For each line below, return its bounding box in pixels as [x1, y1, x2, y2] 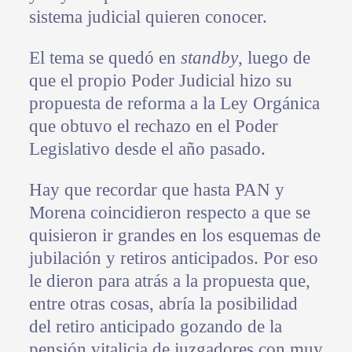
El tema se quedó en [28, 47, 181, 68]
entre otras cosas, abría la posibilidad [28, 293, 298, 313]
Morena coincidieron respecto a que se [28, 202, 310, 222]
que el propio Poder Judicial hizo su [28, 70, 292, 90]
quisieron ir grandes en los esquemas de [28, 225, 321, 245]
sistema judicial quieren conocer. [28, 6, 267, 27]
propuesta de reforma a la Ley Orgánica [28, 93, 320, 113]
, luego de [237, 47, 310, 68]
